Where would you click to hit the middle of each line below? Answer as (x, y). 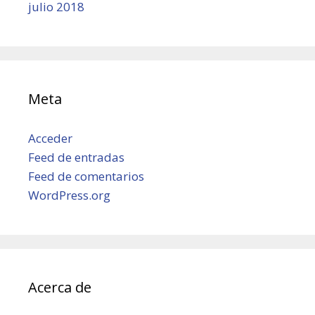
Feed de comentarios (86, 176)
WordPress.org (69, 195)
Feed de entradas (76, 157)
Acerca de (60, 287)
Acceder (50, 138)
